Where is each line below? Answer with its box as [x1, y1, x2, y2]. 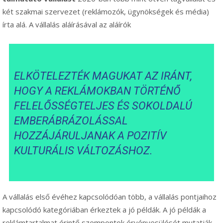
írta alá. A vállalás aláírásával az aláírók [2, 19, 131, 30]
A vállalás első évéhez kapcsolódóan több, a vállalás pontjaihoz [2, 192, 217, 202]
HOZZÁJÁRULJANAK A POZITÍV [14, 129, 167, 142]
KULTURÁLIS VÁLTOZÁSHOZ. [14, 144, 153, 157]
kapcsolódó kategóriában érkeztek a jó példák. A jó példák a [2, 205, 206, 215]
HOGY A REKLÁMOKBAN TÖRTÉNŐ [14, 85, 181, 98]
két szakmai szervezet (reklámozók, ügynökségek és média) [2, 6, 209, 17]
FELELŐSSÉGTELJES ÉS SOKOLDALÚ [14, 100, 193, 112]
